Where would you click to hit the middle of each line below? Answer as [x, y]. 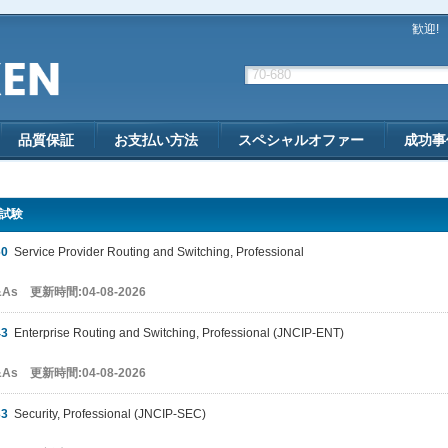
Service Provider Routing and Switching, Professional [156, 252]
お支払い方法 [156, 140]
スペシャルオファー [301, 140]
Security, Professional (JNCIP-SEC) [107, 414]
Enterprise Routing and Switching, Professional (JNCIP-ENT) [176, 333]
